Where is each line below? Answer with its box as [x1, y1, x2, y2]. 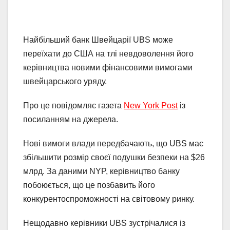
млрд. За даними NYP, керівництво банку [23, 167, 180, 176]
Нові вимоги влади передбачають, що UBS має [23, 139, 203, 148]
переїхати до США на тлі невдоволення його [23, 49, 194, 59]
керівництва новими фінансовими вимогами [23, 63, 193, 72]
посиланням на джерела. [23, 115, 118, 124]
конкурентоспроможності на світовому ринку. [23, 195, 195, 204]
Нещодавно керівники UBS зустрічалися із [23, 219, 185, 228]
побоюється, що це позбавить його [23, 181, 155, 190]
